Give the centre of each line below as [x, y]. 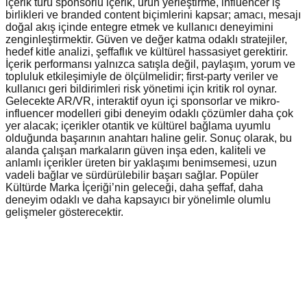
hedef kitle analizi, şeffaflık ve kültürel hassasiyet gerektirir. [147, 52]
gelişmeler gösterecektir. [64, 212]
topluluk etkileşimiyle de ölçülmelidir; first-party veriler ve [142, 77]
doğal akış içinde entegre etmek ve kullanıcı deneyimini [139, 27]
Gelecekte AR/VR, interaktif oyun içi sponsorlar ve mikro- [143, 101]
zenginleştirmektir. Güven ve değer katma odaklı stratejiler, [146, 40]
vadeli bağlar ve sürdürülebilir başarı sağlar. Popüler [132, 175]
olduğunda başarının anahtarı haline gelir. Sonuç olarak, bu [149, 138]
